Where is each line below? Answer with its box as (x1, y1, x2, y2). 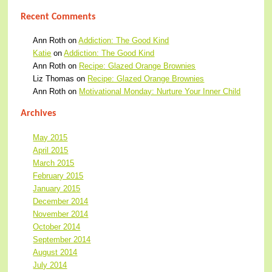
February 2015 (33, 171, 84, 181)
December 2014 (33, 197, 89, 206)
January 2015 (33, 184, 81, 194)
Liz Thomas (33, 74, 75, 84)
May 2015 (33, 133, 68, 143)
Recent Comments (21, 12, 96, 22)
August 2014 (33, 248, 78, 257)
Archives (21, 109, 56, 119)
